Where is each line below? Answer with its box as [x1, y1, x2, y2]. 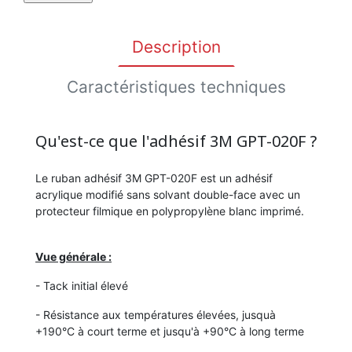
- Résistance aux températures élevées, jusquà [35, 308, 276, 322]
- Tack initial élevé [35, 279, 131, 293]
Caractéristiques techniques [66, 77, 286, 97]
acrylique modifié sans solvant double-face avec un [35, 188, 300, 202]
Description [131, 37, 221, 57]
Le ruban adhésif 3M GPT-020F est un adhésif [35, 171, 273, 185]
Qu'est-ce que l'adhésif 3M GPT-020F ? [35, 130, 317, 152]
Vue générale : [35, 250, 112, 264]
